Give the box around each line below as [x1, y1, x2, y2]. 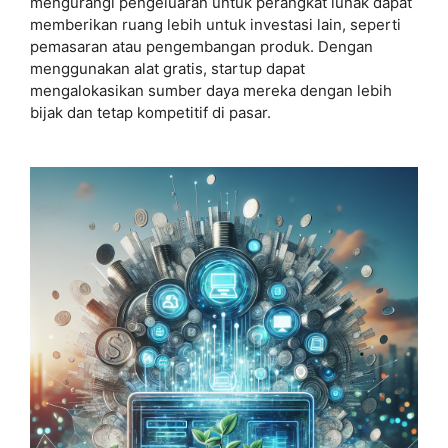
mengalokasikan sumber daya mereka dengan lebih [30, 81, 392, 100]
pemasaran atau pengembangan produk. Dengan [30, 37, 373, 56]
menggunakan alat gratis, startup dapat [30, 59, 305, 78]
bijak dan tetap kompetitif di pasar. [30, 103, 271, 122]
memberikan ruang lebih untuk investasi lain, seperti [30, 15, 401, 34]
